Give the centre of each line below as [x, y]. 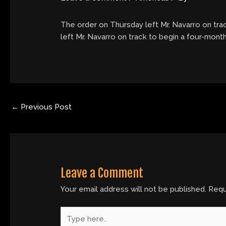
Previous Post [45, 107]
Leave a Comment [102, 173]
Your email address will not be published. [134, 189]
